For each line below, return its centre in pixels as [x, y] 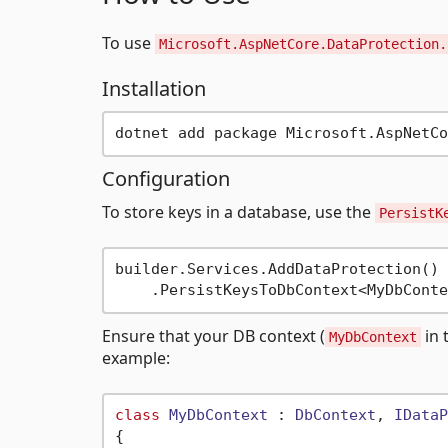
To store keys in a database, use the [238, 211]
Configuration [166, 178]
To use [128, 42]
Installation [154, 88]
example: [136, 357]
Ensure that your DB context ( [213, 335]
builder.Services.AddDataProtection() [276, 269]
